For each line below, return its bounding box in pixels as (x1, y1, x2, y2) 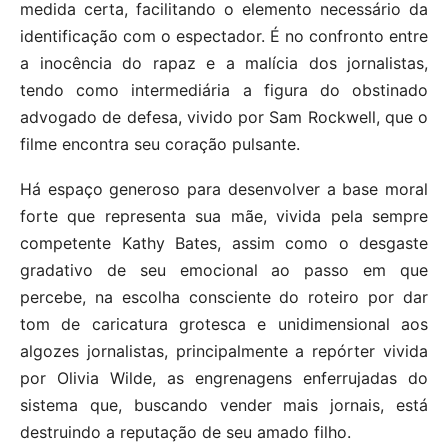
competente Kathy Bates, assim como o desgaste (20, 232, 428, 253)
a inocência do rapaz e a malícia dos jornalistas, (20, 52, 428, 73)
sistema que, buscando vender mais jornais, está (20, 394, 428, 415)
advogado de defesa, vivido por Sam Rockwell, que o (20, 106, 428, 127)
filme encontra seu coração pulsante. (20, 133, 300, 154)
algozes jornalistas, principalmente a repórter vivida (20, 340, 428, 361)
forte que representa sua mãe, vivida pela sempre (20, 205, 428, 226)
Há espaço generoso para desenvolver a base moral (20, 178, 428, 199)
